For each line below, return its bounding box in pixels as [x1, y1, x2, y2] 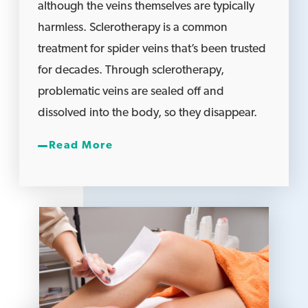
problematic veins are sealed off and [38, 86, 225, 98]
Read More [48, 140, 113, 152]
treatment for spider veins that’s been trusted [38, 43, 267, 56]
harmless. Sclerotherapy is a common [38, 22, 228, 34]
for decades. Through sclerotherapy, [38, 65, 225, 77]
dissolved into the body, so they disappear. [38, 107, 258, 120]
